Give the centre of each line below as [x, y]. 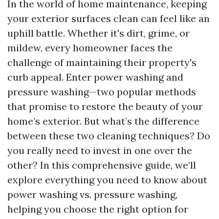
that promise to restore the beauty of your [105, 106]
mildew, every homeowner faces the [90, 48]
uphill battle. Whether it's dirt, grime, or [99, 33]
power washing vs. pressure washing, [92, 194]
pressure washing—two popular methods [102, 92]
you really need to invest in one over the [100, 150]
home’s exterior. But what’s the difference [103, 121]
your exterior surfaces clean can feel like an [109, 18]
